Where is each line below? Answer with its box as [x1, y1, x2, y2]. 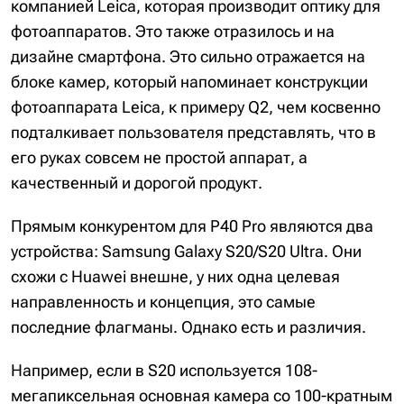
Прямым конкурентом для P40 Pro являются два [11, 216, 373, 236]
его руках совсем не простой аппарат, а [11, 148, 308, 168]
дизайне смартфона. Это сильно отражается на [11, 47, 365, 67]
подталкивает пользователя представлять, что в [11, 123, 376, 142]
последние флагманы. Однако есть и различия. [11, 317, 366, 337]
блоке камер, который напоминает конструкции [11, 72, 368, 92]
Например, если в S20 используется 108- [11, 361, 317, 381]
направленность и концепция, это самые [11, 292, 316, 312]
